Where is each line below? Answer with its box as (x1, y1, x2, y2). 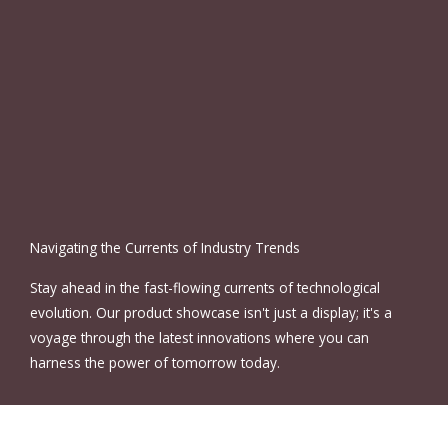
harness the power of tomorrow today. (30, 352, 280, 372)
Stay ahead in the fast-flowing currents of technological (30, 277, 380, 297)
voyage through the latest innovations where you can (30, 327, 369, 347)
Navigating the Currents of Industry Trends (30, 237, 300, 257)
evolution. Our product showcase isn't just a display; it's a (30, 302, 392, 322)
